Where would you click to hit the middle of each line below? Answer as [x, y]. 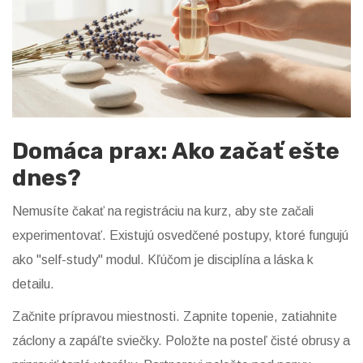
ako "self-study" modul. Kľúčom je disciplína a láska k [163, 260]
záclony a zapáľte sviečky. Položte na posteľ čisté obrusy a [181, 341]
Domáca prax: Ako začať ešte [176, 152]
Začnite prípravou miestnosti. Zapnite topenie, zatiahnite [175, 317]
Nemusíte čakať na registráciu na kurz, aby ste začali [163, 211]
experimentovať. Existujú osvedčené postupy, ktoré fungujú [180, 236]
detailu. [33, 284]
